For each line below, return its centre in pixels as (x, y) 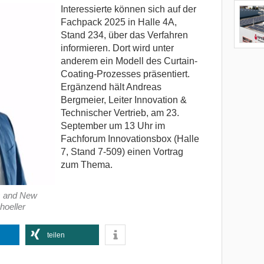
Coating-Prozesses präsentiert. (125, 74)
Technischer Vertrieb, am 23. (120, 113)
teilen (56, 235)
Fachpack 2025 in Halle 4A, (118, 22)
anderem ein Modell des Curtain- (129, 61)
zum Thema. (86, 165)
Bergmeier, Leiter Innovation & (123, 100)
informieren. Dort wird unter (117, 48)
